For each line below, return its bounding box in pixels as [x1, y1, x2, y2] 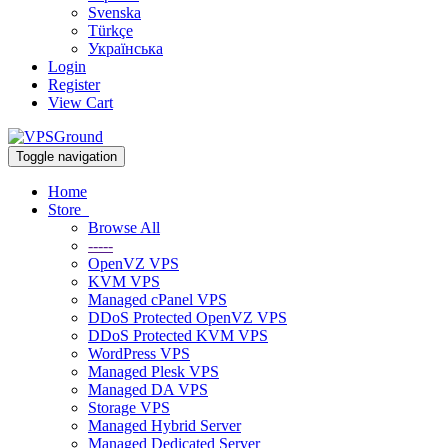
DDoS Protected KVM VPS [88, 327, 268, 344]
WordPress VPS [88, 345, 190, 362]
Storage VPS [88, 399, 170, 416]
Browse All [88, 219, 160, 236]
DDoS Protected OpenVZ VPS [88, 309, 287, 326]
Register [48, 76, 100, 93]
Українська [88, 40, 163, 57]
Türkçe [88, 22, 133, 39]
